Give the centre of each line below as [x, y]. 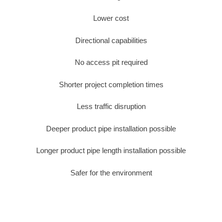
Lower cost [111, 18]
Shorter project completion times [111, 84]
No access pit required [111, 62]
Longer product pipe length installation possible [111, 151]
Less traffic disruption [111, 107]
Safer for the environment [111, 172]
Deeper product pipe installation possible [111, 128]
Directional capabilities [111, 40]
